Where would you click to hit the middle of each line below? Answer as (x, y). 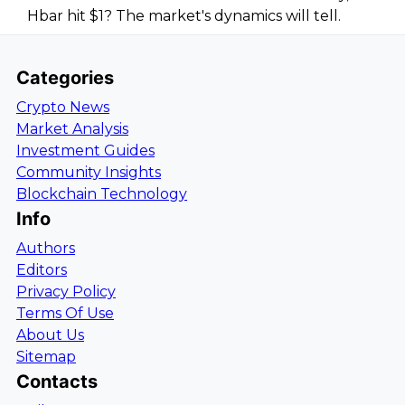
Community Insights (89, 172)
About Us (50, 335)
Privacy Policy (66, 292)
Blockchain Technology (102, 194)
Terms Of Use (65, 313)
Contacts (57, 381)
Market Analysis (72, 129)
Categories (65, 78)
